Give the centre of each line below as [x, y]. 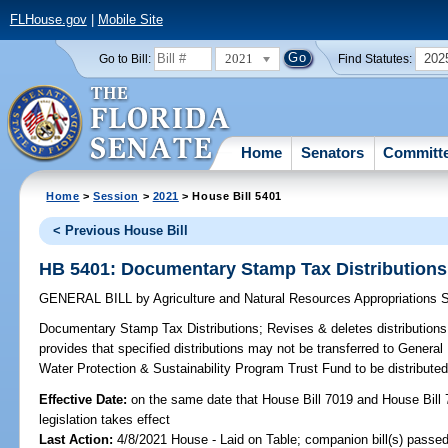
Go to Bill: [124, 58]
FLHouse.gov [48, 20]
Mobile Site [130, 20]
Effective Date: [85, 399]
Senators [333, 152]
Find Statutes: [375, 58]
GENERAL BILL [88, 299]
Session [116, 195]
